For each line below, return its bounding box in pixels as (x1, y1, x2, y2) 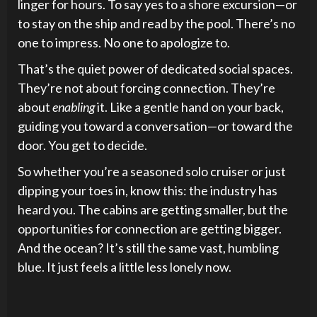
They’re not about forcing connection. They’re (18, 80, 275, 96)
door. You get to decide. (18, 137, 147, 153)
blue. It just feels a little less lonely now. (18, 259, 231, 275)
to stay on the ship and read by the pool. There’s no (18, 16, 295, 31)
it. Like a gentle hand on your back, (95, 99, 284, 115)
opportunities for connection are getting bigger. (18, 221, 282, 236)
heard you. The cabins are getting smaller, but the (18, 202, 288, 217)
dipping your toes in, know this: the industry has (18, 183, 277, 198)
